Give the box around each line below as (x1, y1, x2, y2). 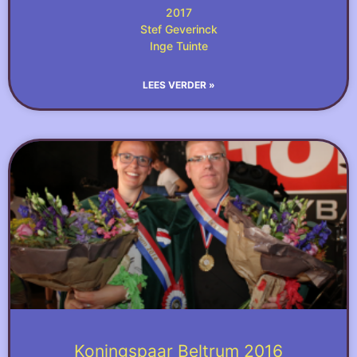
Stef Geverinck (139, 22, 218, 36)
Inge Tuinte (149, 39, 208, 53)
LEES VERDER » (142, 79, 215, 91)
